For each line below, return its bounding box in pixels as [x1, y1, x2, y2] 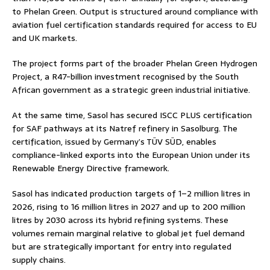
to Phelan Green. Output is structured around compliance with [12, 4, 258, 18]
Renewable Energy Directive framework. [12, 161, 169, 175]
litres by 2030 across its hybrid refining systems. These [12, 213, 228, 227]
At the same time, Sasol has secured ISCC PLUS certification [12, 108, 252, 122]
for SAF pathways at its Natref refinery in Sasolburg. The [12, 121, 237, 135]
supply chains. [12, 253, 66, 266]
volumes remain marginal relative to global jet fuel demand [12, 226, 245, 240]
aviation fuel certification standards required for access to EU [12, 17, 257, 31]
